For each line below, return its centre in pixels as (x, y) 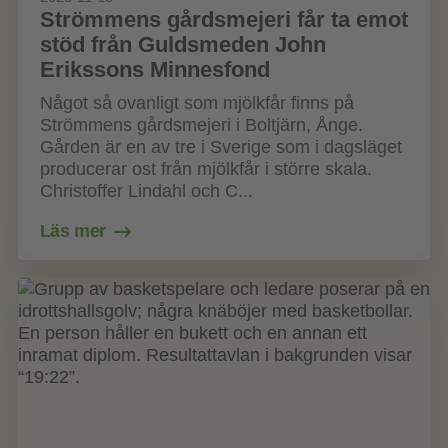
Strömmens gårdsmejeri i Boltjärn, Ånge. (201, 125)
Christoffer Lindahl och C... (146, 191)
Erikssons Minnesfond (154, 69)
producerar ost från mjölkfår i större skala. (205, 169)
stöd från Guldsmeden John (182, 44)
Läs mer (73, 231)
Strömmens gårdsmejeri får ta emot (223, 19)
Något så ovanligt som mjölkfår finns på (196, 103)
